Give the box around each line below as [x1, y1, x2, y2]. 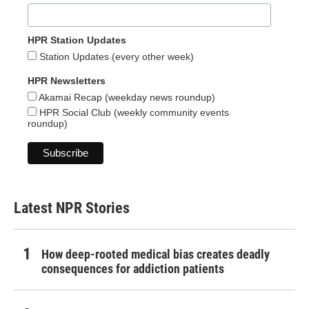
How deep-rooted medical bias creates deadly [41, 247, 270, 262]
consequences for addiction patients [41, 261, 224, 277]
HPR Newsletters [28, 75, 106, 87]
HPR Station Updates [28, 34, 126, 46]
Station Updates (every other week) [37, 51, 194, 63]
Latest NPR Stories [14, 199, 130, 217]
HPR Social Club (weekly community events [37, 107, 229, 119]
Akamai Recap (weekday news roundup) [37, 92, 215, 103]
